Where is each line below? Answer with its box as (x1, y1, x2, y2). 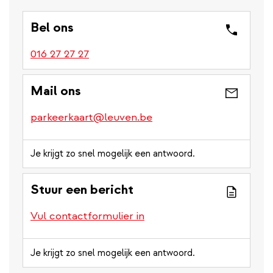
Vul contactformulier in (30, 209, 144, 224)
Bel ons (30, 18, 73, 36)
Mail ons (30, 82, 80, 100)
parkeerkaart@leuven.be (30, 110, 152, 125)
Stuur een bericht (30, 181, 133, 199)
